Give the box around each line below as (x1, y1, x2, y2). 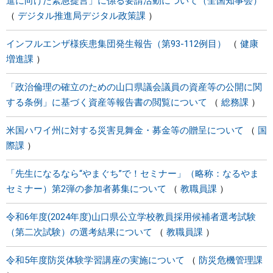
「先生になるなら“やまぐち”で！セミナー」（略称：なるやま (6, 168, 259, 179)
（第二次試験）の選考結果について (6, 227, 152, 238)
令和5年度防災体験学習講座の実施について (6, 255, 185, 266)
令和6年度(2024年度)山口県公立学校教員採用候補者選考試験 (6, 211, 256, 222)
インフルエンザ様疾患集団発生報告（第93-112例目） (6, 38, 226, 49)
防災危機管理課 (199, 255, 263, 266)
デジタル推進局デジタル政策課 (18, 10, 146, 21)
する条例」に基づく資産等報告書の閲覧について (6, 97, 207, 108)
